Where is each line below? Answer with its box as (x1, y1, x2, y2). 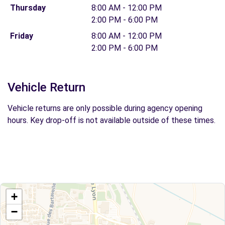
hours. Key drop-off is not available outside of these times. (8, 116, 215, 125)
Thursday (10, 3, 46, 13)
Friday (10, 31, 33, 41)
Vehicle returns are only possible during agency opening (8, 103, 202, 113)
